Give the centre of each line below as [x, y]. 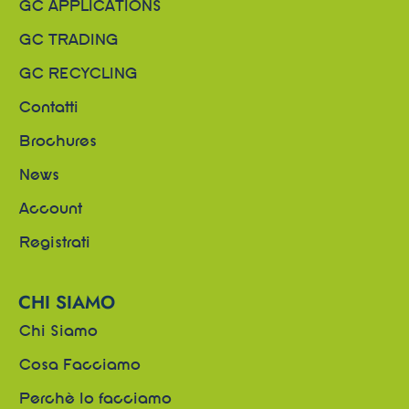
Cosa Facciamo [80, 366]
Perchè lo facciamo [95, 399]
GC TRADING [69, 41]
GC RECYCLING [79, 74]
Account [51, 210]
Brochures [58, 142]
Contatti [49, 108]
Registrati [55, 243]
